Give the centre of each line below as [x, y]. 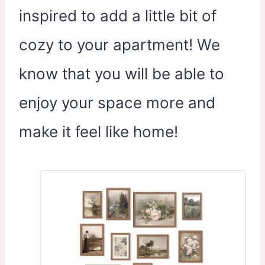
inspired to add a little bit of [118, 16]
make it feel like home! [98, 132]
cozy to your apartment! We [119, 45]
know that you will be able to [122, 74]
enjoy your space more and [117, 103]
